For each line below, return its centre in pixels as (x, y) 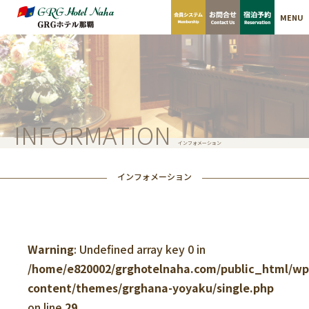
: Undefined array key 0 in (140, 249)
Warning (51, 249)
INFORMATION (92, 134)
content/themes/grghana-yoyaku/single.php (151, 288)
